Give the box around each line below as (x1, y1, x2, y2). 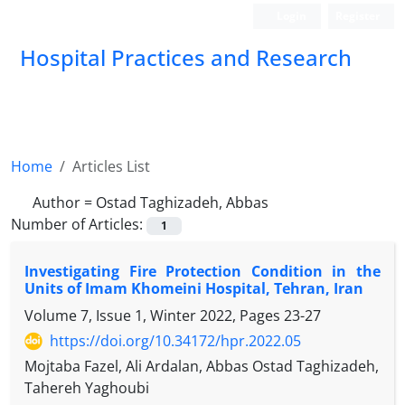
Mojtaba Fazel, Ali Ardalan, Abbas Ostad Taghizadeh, (24, 356, 379, 377)
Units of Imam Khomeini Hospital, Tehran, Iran (24, 278, 363, 299)
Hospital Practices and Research (20, 42, 352, 72)
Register (335, 8, 380, 24)
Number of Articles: (11, 214, 146, 234)
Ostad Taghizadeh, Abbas (96, 193, 268, 212)
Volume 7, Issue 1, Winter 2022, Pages (24, 306, 284, 326)
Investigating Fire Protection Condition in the (24, 261, 381, 282)
